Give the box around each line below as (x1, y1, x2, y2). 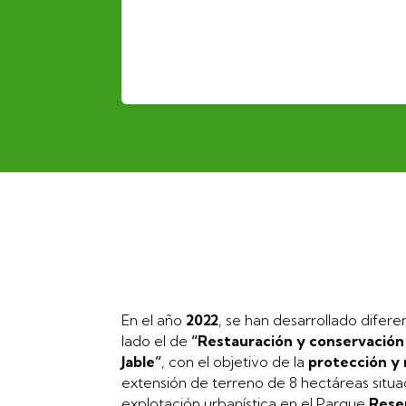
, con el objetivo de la (161, 352, 309, 371)
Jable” (121, 352, 162, 371)
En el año (121, 310, 187, 329)
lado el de (121, 331, 192, 350)
